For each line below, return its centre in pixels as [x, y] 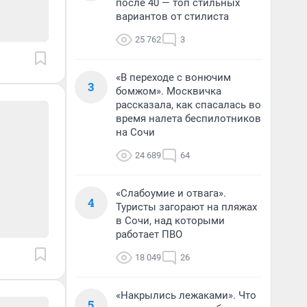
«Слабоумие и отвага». [171, 193]
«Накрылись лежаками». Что [186, 295]
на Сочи [135, 132]
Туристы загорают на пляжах [186, 207]
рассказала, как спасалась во [188, 105]
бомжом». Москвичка [169, 91]
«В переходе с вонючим [173, 77]
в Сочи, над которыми [170, 221]
